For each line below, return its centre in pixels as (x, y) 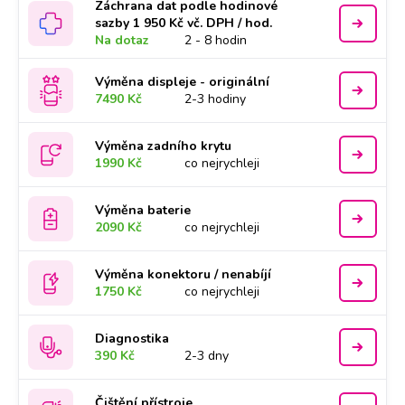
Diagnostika (132, 339)
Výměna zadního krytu (164, 146)
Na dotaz (122, 40)
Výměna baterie (143, 210)
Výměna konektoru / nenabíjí (184, 274)
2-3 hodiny (216, 99)
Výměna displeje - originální (183, 82)
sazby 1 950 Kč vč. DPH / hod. (184, 23)
